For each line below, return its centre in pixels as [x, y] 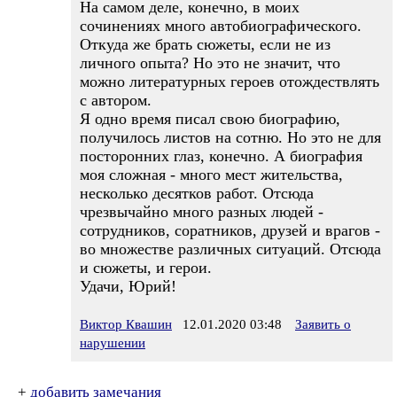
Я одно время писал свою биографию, [210, 119]
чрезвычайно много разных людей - [202, 212]
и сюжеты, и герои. [146, 268]
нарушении [113, 343]
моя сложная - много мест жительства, [211, 175]
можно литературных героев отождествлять [230, 82]
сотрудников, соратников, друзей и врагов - [230, 230]
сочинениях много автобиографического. [221, 26]
